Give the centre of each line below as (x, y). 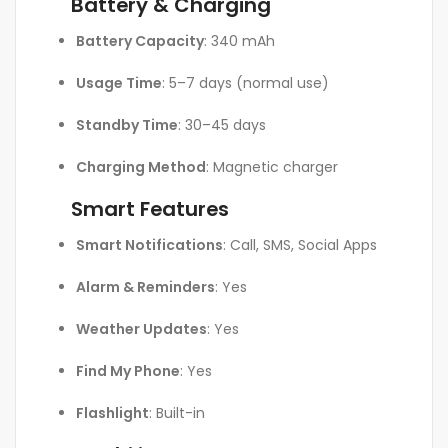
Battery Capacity (140, 40)
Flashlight (112, 412)
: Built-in (177, 412)
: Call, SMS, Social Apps (300, 244)
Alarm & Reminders (145, 286)
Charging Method (141, 166)
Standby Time (127, 124)
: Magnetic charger (272, 166)
